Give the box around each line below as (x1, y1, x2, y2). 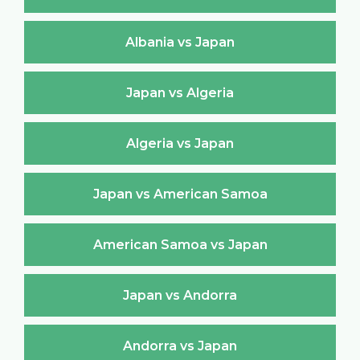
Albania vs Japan (125, 34, 235, 50)
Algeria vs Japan (126, 135, 234, 151)
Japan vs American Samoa (92, 186, 268, 202)
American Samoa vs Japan (92, 236, 268, 252)
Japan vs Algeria (126, 84, 234, 100)
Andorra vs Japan (123, 337, 237, 354)
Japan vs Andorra (123, 287, 237, 303)
